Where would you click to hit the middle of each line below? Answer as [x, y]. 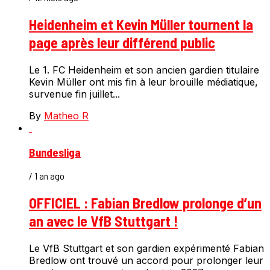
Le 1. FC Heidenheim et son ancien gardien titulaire [144, 70]
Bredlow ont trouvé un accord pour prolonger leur [146, 261]
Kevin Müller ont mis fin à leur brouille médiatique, [143, 82]
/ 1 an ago [47, 176]
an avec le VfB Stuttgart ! [103, 221]
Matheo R [66, 115]
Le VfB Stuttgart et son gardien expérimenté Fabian [146, 249]
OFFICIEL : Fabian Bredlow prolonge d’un [145, 203]
